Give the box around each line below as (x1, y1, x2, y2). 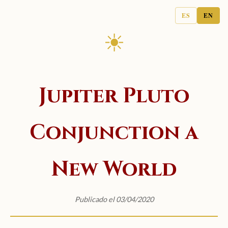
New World (51, 155, 177, 183)
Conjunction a (30, 119, 198, 147)
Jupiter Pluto (39, 82, 189, 110)
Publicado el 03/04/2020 (74, 194, 154, 204)
